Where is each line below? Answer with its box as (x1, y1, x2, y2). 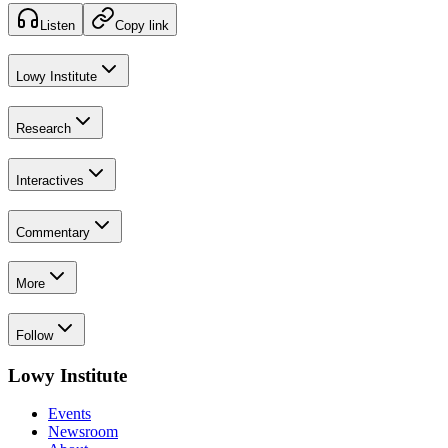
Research (16, 121, 71, 137)
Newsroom (48, 423, 118, 441)
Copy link (115, 17, 169, 33)
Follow (16, 327, 53, 343)
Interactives (16, 172, 84, 188)
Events (48, 405, 91, 423)
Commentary (16, 224, 90, 240)
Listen (40, 17, 75, 33)
